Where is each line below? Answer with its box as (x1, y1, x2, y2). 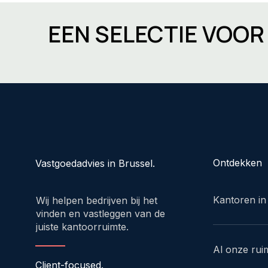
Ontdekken (213, 156, 263, 169)
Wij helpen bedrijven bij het (35, 194, 157, 206)
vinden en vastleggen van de (35, 207, 165, 220)
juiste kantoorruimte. (35, 220, 129, 233)
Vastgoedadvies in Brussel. (35, 157, 156, 169)
